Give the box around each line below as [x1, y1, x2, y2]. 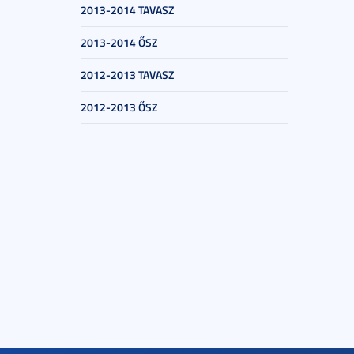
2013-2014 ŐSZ [81, 35, 157, 50]
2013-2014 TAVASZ [81, 2, 174, 17]
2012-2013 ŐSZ [81, 100, 157, 115]
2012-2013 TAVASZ [81, 67, 174, 82]
